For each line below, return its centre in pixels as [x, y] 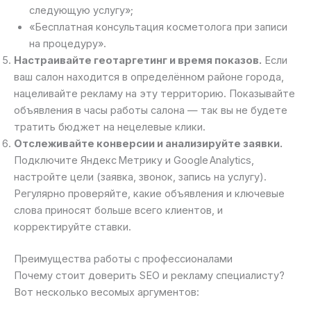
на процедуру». [67, 43]
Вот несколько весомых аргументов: [107, 292]
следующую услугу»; [81, 10]
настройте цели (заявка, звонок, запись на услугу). [140, 177]
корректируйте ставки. [73, 227]
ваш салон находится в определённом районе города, [149, 77]
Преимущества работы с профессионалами [123, 259]
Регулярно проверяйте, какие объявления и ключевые [149, 193]
